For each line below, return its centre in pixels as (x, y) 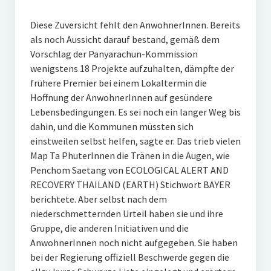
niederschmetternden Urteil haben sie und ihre (126, 214)
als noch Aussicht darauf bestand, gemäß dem (125, 40)
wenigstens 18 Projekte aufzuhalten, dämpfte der (132, 69)
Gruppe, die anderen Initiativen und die (109, 228)
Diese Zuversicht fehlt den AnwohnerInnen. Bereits (135, 25)
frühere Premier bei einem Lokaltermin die (118, 83)
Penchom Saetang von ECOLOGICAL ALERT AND (129, 170)
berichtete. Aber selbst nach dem (98, 199)
